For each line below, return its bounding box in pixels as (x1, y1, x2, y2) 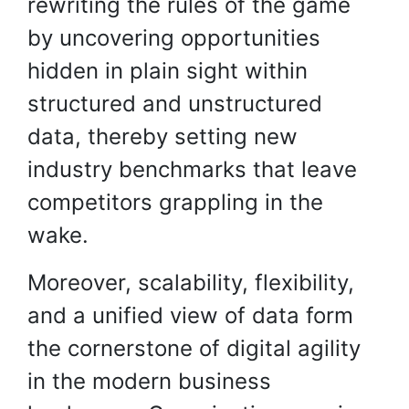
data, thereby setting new (27, 123, 298, 150)
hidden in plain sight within (27, 58, 308, 84)
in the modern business (27, 368, 271, 394)
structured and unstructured (27, 90, 322, 117)
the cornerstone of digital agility (27, 335, 361, 362)
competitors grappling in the (27, 189, 323, 215)
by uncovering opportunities (27, 25, 320, 51)
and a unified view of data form (27, 302, 353, 329)
